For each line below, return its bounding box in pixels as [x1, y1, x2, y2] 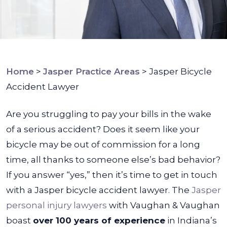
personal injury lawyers [6, 200, 107, 210]
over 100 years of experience [33, 215, 165, 225]
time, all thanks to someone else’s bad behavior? [6, 155, 220, 165]
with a [6, 185, 34, 195]
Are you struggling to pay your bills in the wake [6, 109, 211, 119]
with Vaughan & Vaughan [107, 200, 220, 210]
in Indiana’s [165, 215, 217, 225]
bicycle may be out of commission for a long [6, 139, 200, 149]
